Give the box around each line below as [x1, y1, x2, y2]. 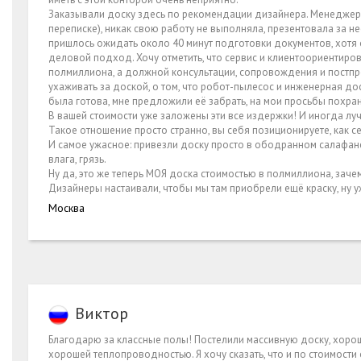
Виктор [75, 303, 128, 325]
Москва [48, 201, 85, 216]
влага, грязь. [48, 152, 106, 167]
